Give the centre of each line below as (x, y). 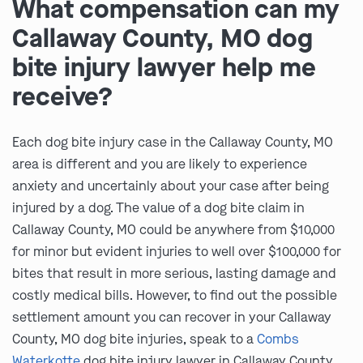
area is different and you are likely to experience (160, 164)
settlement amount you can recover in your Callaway (172, 318)
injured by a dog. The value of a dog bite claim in (158, 208)
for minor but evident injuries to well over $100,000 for (177, 252)
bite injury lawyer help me (164, 68)
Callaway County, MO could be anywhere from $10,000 (173, 230)
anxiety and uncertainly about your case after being (171, 186)
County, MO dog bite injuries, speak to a (135, 340)
